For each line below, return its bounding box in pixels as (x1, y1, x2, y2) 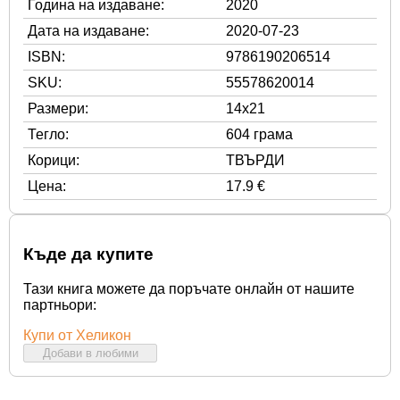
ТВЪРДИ (226, 152, 285, 168)
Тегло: (28, 126, 69, 142)
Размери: (28, 100, 88, 116)
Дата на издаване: (28, 22, 149, 38)
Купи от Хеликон (23, 327, 131, 343)
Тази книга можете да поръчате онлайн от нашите (23, 280, 354, 296)
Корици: (28, 152, 79, 168)
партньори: (23, 296, 96, 312)
